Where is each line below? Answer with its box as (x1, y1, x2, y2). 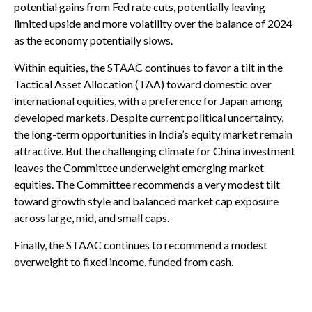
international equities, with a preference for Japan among (14, 94, 283, 108)
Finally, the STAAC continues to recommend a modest (14, 238, 267, 252)
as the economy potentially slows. (14, 33, 173, 47)
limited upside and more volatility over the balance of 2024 (14, 17, 292, 31)
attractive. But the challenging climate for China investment (14, 144, 295, 158)
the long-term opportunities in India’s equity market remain (14, 127, 292, 141)
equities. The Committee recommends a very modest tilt (14, 178, 280, 192)
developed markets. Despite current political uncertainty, (14, 111, 283, 125)
